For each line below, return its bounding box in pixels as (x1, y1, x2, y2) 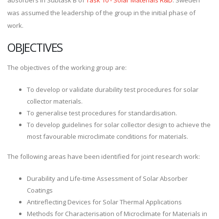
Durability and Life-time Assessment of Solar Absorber (27, 174, 188, 183)
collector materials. (27, 97, 83, 106)
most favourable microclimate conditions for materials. (27, 132, 188, 141)
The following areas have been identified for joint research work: (7, 152, 200, 161)
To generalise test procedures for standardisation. (27, 109, 177, 118)
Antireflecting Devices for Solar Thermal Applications (27, 197, 182, 207)
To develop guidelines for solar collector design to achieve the (27, 120, 211, 130)
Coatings (27, 186, 53, 195)
